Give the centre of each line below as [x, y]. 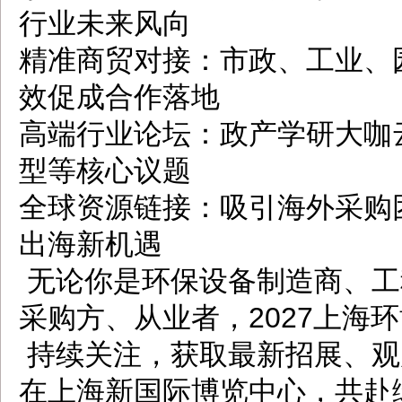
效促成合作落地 [119, 97]
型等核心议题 [105, 170]
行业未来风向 [105, 23]
